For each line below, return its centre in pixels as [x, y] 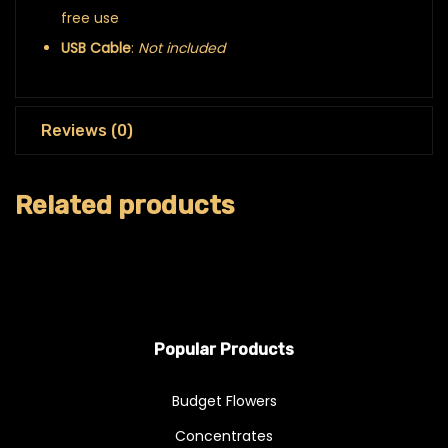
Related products [124, 205]
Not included [181, 48]
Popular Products [224, 349]
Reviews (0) [87, 130]
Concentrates [224, 436]
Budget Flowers [224, 401]
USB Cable [96, 48]
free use [90, 18]
